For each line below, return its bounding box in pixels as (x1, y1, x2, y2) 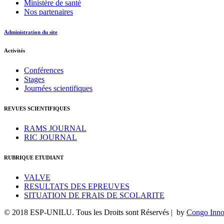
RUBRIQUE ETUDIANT (4, 154, 63, 160)
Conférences (24, 65, 63, 74)
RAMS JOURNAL (24, 123, 86, 132)
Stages (24, 74, 44, 83)
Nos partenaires (24, 7, 73, 16)
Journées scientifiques (24, 83, 92, 92)
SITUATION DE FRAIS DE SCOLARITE (24, 190, 164, 199)
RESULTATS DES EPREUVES (24, 181, 129, 190)
